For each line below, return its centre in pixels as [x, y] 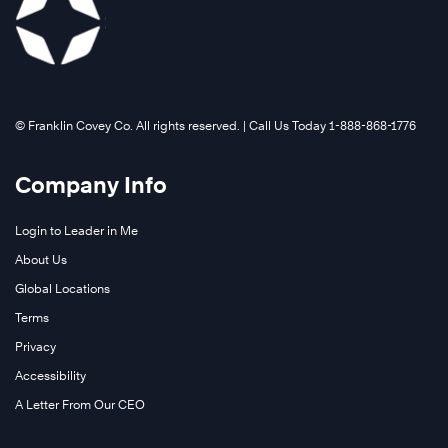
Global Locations [62, 289]
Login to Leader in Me [76, 231]
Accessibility [50, 376]
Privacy [35, 347]
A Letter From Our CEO [80, 405]
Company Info [91, 185]
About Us [41, 260]
